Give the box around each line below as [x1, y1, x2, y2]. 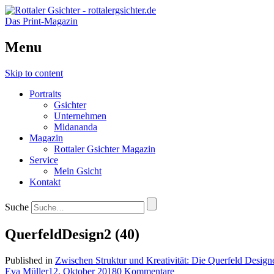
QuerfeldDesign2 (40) [5, 226, 139, 242]
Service [29, 154, 58, 165]
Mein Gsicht [54, 165, 102, 176]
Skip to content [5, 67, 63, 78]
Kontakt [29, 176, 61, 187]
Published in [5, 254, 55, 265]
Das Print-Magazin [5, 16, 78, 26]
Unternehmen [54, 110, 106, 121]
